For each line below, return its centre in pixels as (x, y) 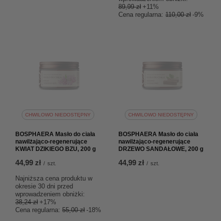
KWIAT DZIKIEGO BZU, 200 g (55, 149)
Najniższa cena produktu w (54, 178)
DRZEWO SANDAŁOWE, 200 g (161, 149)
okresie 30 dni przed (44, 186)
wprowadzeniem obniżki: (50, 194)
